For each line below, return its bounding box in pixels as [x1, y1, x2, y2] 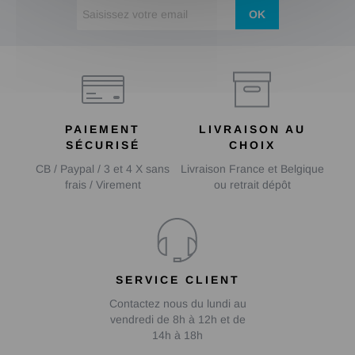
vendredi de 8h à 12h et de [109, 313, 246, 326]
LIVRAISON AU [198, 123, 306, 136]
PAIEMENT [65, 123, 141, 136]
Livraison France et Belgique [180, 162, 324, 176]
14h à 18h [152, 329, 203, 342]
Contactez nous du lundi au [109, 297, 246, 311]
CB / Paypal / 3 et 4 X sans [36, 162, 170, 176]
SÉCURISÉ [65, 139, 140, 152]
